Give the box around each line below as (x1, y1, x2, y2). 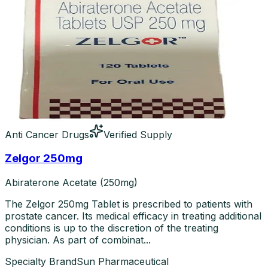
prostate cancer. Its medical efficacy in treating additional (5, 210, 261, 223)
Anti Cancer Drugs (5, 128, 89, 141)
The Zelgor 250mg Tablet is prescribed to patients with (5, 198, 252, 211)
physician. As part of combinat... (5, 234, 151, 246)
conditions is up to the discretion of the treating (5, 222, 218, 234)
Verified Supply (103, 128, 172, 141)
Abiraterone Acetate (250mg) (5, 176, 138, 189)
